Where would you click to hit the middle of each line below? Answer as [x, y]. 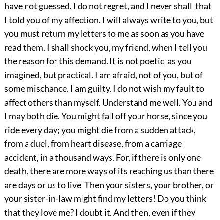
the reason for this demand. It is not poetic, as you [98, 61]
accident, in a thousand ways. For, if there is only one [102, 157]
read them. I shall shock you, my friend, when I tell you [106, 47]
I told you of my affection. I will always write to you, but [109, 19]
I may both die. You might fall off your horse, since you [106, 116]
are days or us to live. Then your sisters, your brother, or [109, 184]
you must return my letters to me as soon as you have [104, 33]
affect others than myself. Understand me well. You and [108, 102]
